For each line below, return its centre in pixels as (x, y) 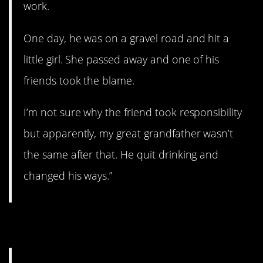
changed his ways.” (68, 175)
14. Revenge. (73, 225)
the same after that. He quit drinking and (121, 154)
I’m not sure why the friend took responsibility (133, 112)
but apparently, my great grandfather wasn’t (129, 133)
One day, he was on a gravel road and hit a (127, 38)
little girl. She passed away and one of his (122, 59)
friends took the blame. (79, 80)
